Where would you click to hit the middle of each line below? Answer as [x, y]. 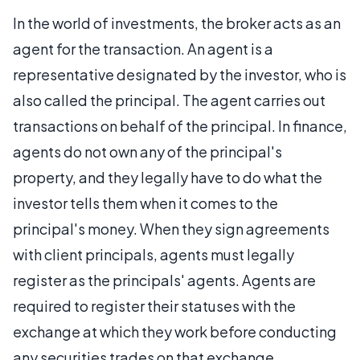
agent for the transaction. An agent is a [143, 49]
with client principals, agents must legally [153, 254]
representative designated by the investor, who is [180, 74]
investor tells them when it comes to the [145, 203]
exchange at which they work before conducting [175, 331]
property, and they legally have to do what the [168, 177]
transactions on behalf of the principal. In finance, [180, 126]
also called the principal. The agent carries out [169, 100]
